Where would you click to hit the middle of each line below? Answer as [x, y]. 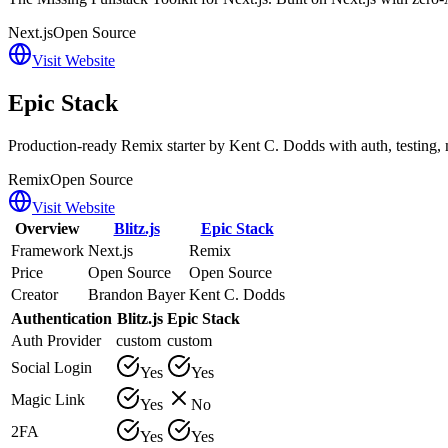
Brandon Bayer [136, 294]
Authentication [61, 318]
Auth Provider [56, 340]
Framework [47, 250]
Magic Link [48, 399]
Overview [47, 228]
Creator [34, 294]
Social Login [51, 367]
